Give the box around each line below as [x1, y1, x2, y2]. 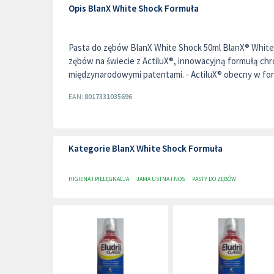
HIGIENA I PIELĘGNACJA [68, 175, 129, 183]
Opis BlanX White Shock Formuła [68, 2, 199, 14]
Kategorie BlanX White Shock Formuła [68, 143, 223, 154]
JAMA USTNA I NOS [136, 175, 185, 183]
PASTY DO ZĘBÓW [192, 175, 236, 183]
